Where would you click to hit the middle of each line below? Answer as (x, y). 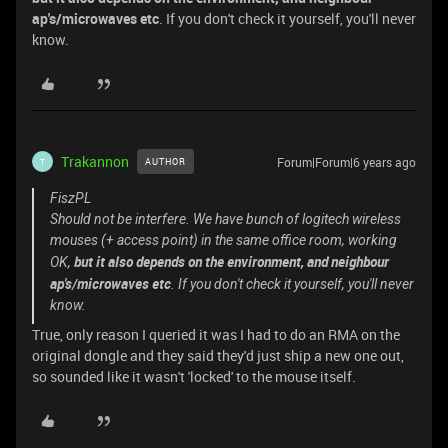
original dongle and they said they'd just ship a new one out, (218, 355)
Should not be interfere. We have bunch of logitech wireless (225, 219)
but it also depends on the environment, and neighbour (231, 261)
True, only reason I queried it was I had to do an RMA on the (216, 334)
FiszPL (70, 198)
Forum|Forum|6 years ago (346, 162)
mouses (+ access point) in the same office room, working (223, 240)
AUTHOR (165, 161)
